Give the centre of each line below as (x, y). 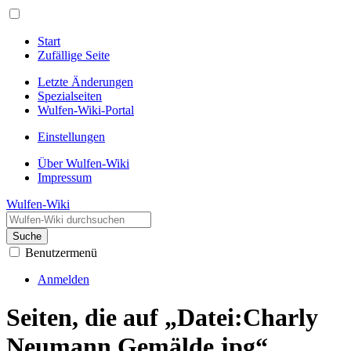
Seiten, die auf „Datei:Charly (162, 318)
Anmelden (63, 279)
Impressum (65, 177)
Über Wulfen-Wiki (83, 163)
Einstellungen (71, 137)
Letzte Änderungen (85, 82)
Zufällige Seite (74, 55)
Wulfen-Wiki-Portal (86, 110)
